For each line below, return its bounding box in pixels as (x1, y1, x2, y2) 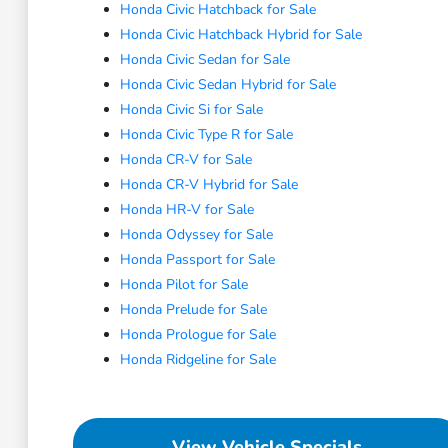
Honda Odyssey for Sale (119, 225, 273, 244)
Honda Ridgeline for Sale (119, 350, 276, 369)
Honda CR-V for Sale (119, 150, 252, 169)
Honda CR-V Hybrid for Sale (119, 175, 298, 194)
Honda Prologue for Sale (119, 325, 276, 344)
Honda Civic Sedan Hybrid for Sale (119, 75, 336, 94)
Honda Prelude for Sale (119, 300, 267, 319)
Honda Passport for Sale (119, 250, 275, 269)
